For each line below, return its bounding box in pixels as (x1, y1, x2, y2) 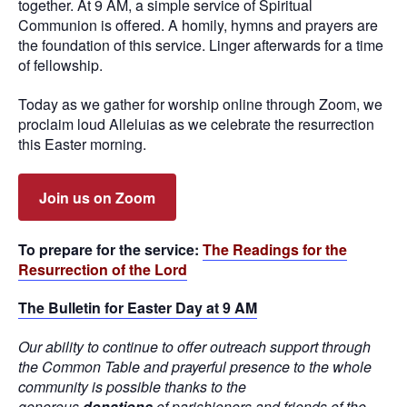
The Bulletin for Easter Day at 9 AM (18, 297, 257, 319)
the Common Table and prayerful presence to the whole (18, 356, 372, 378)
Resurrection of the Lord (18, 258, 187, 280)
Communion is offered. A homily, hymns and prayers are (18, 15, 378, 36)
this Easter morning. (18, 133, 146, 154)
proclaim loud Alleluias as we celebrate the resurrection (18, 113, 374, 134)
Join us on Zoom (39, 186, 155, 208)
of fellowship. (18, 55, 103, 76)
